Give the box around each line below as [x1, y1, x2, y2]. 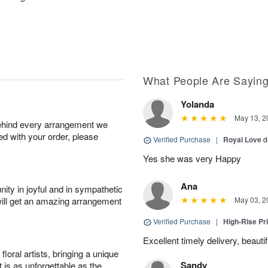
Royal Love [223, 134, 261, 145]
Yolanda [181, 98, 214, 111]
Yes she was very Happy [143, 152, 241, 165]
